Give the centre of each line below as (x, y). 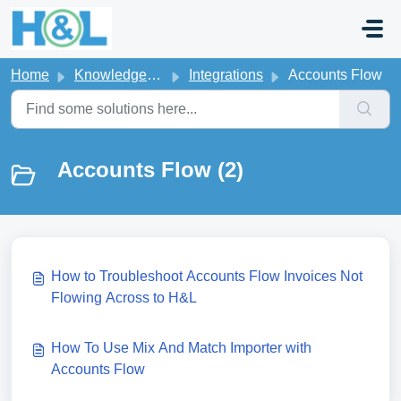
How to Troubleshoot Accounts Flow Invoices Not (167, 276)
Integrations (226, 75)
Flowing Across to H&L (124, 298)
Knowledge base (111, 75)
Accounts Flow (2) (150, 170)
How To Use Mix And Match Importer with (181, 348)
